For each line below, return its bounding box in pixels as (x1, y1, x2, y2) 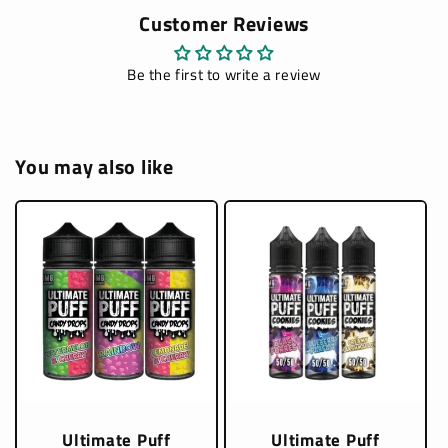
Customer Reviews (139, 8, 309, 39)
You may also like (15, 151, 174, 182)
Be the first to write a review (127, 63, 321, 86)
